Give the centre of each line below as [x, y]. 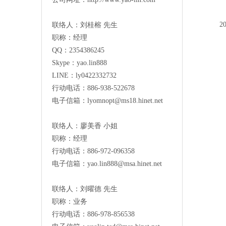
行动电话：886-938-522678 [93, 88]
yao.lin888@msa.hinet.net [125, 164]
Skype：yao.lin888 [79, 63]
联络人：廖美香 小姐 [85, 126]
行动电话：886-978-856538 [93, 214]
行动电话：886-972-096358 [93, 151]
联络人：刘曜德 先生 [85, 189]
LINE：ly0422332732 [84, 76]
